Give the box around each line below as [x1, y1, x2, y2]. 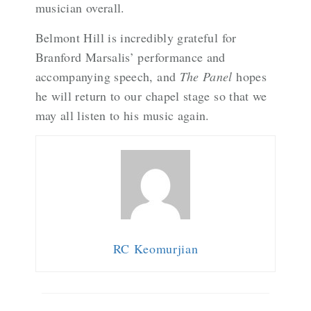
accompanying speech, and [35, 68, 180, 85]
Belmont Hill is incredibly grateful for [35, 29, 237, 47]
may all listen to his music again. [35, 107, 215, 124]
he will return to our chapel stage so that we [35, 87, 267, 105]
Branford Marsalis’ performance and [35, 49, 226, 66]
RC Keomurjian [112, 240, 199, 258]
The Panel [179, 68, 233, 85]
